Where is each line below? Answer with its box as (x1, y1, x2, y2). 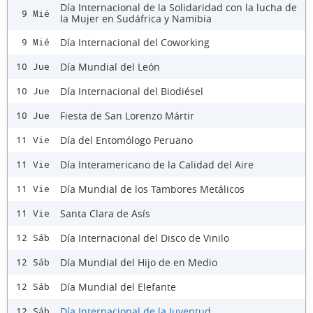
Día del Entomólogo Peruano (60, 133, 193, 147)
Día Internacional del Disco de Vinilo (60, 231, 229, 245)
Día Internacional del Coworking (60, 35, 210, 49)
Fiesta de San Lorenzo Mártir (60, 108, 194, 122)
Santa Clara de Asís (60, 206, 150, 220)
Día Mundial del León (60, 59, 160, 73)
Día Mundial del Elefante (60, 279, 176, 293)
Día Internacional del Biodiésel (60, 84, 203, 98)
